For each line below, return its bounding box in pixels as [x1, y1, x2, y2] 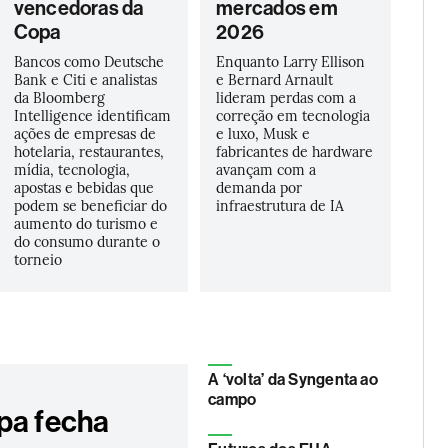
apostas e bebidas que [13, 177, 154, 197]
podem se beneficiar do [13, 195, 167, 215]
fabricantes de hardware [216, 141, 374, 161]
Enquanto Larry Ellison [216, 51, 366, 71]
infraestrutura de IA [216, 195, 345, 215]
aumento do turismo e [13, 213, 158, 233]
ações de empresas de [13, 123, 156, 143]
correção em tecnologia [216, 105, 371, 125]
